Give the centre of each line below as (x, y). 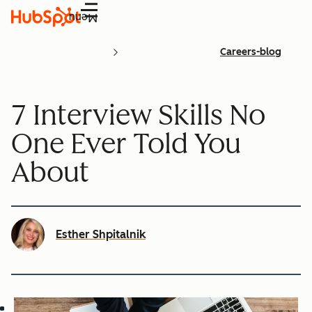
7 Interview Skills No (138, 115)
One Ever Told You (126, 143)
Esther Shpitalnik (101, 234)
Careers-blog (251, 52)
